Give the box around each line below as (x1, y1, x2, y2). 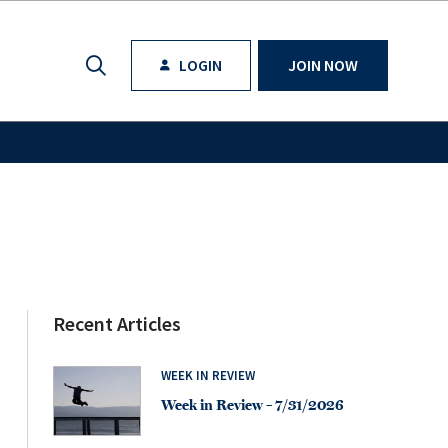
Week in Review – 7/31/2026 (161, 396, 344, 414)
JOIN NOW (288, 55, 358, 75)
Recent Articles (53, 311, 181, 336)
